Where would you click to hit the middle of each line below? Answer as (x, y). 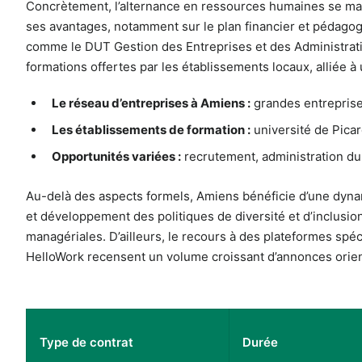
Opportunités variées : (116, 157)
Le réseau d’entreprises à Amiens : (151, 103)
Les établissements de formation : (151, 130)
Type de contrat (86, 343)
